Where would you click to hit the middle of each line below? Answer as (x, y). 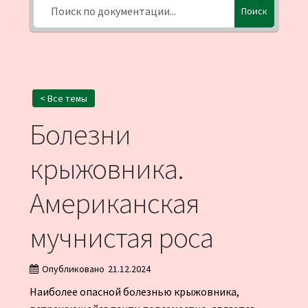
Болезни (80, 134)
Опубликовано (73, 269)
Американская (114, 203)
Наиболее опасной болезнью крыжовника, (134, 292)
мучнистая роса (121, 238)
